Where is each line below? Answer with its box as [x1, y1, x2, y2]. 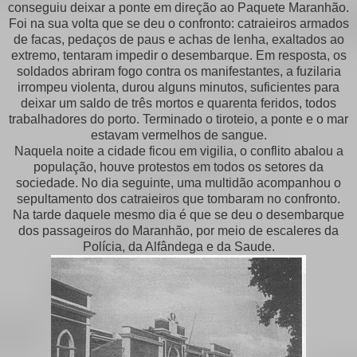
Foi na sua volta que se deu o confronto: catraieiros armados [8, 16, 349, 30]
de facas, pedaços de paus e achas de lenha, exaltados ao [13, 32, 344, 46]
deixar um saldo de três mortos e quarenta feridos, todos [21, 96, 336, 110]
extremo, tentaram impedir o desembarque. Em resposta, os [10, 48, 347, 62]
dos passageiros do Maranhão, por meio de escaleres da [18, 223, 339, 237]
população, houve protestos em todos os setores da [33, 159, 324, 174]
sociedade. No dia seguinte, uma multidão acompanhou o [16, 175, 341, 190]
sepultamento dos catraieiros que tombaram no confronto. [17, 191, 340, 206]
